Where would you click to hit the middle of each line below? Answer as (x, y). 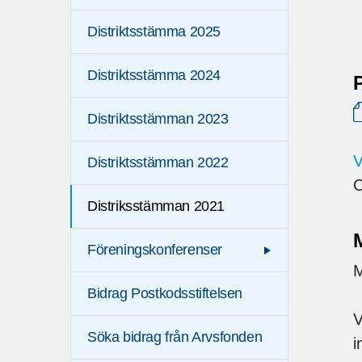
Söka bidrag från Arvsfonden (175, 337)
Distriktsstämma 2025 (154, 32)
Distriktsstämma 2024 (154, 76)
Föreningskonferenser (155, 250)
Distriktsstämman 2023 (158, 119)
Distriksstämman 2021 (156, 206)
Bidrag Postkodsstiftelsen (165, 294)
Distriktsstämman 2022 (158, 163)
